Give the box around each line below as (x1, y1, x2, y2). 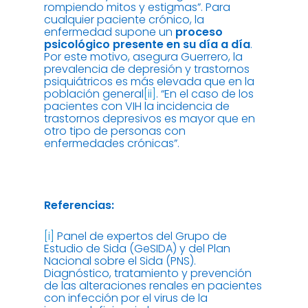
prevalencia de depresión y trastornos (44, 61, 250, 78)
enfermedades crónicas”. (44, 135, 179, 152)
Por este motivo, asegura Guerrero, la (44, 49, 243, 65)
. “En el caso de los (156, 86, 254, 102)
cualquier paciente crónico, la (44, 12, 204, 28)
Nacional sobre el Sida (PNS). (44, 253, 196, 269)
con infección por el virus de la (44, 290, 208, 307)
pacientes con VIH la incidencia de (44, 98, 230, 115)
